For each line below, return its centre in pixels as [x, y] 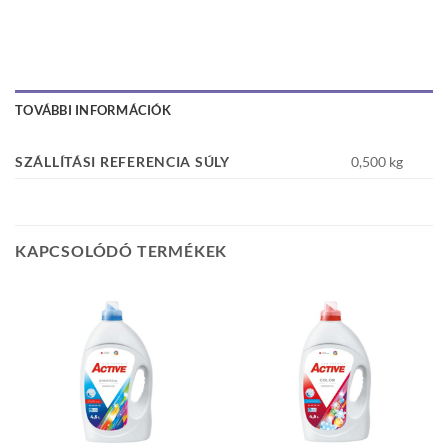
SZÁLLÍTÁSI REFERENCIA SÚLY [122, 161]
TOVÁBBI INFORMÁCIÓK [93, 109]
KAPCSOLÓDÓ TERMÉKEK [121, 250]
